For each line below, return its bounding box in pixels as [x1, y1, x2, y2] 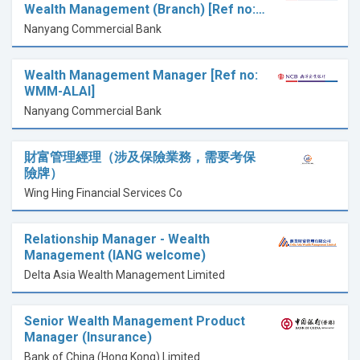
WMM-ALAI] [24, 84, 95, 100]
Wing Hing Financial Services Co [24, 186, 182, 200]
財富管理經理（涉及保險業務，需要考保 [24, 149, 256, 166]
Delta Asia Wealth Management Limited [24, 268, 225, 282]
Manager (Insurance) [24, 329, 152, 346]
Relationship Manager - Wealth [24, 231, 210, 247]
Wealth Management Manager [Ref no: [24, 67, 258, 84]
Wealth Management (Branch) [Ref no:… [24, 2, 265, 18]
